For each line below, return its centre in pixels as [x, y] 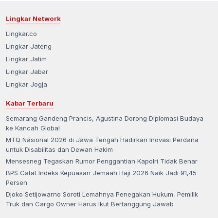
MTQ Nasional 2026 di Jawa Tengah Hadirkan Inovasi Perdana [102, 140]
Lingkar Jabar [27, 72]
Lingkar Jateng [29, 46]
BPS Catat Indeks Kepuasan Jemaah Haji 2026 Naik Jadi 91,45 [101, 173]
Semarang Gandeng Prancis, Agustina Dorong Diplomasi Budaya [105, 118]
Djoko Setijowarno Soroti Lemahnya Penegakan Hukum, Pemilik [102, 194]
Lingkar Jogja [27, 84]
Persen [17, 183]
